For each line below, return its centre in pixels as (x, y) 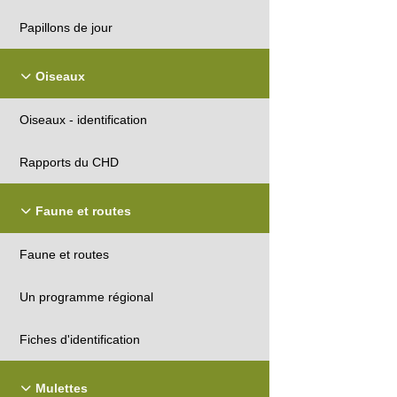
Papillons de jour (66, 28)
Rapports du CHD (70, 163)
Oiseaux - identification (84, 120)
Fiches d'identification (80, 340)
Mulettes (62, 388)
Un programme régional (87, 297)
